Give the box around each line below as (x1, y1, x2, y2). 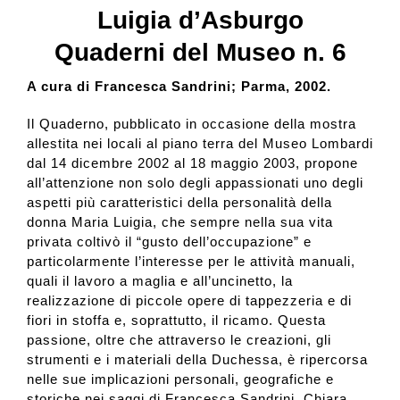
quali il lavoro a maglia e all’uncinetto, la (26, 273, 293, 289)
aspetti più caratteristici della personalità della (26, 195, 332, 211)
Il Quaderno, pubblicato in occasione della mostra (26, 116, 356, 132)
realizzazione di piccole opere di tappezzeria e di (26, 293, 352, 309)
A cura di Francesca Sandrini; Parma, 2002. (26, 79, 331, 95)
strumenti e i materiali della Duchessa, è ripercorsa (26, 352, 368, 368)
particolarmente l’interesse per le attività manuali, (26, 254, 355, 270)
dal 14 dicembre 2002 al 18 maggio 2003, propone (26, 155, 358, 171)
